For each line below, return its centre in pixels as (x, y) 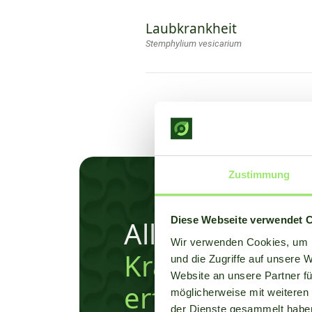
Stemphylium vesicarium (194, 44)
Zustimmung (259, 174)
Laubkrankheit (191, 29)
